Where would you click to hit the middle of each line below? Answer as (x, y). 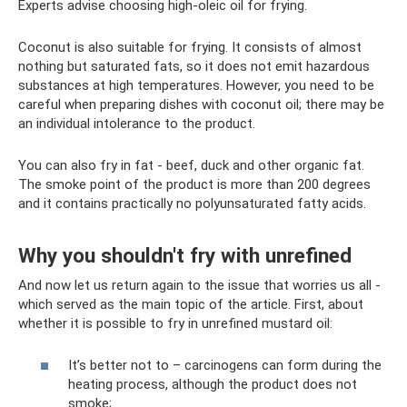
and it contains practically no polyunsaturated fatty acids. (192, 203)
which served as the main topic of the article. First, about (191, 304)
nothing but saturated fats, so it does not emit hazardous (194, 66)
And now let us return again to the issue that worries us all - (199, 285)
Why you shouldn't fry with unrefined (185, 255)
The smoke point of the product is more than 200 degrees (194, 184)
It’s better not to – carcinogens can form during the (225, 366)
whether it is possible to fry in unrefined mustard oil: (175, 323)
